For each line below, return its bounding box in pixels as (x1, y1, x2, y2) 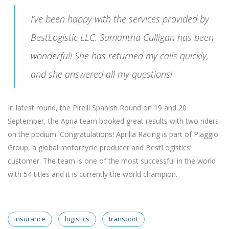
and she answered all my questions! (31, 68, 172, 80)
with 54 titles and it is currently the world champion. (8, 169, 177, 179)
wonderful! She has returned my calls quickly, (31, 50, 209, 62)
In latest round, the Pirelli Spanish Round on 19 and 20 (8, 103, 187, 112)
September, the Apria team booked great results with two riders (8, 116, 219, 126)
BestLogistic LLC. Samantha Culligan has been (31, 31, 214, 43)
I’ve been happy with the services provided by (31, 13, 209, 25)
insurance (14, 214, 45, 223)
